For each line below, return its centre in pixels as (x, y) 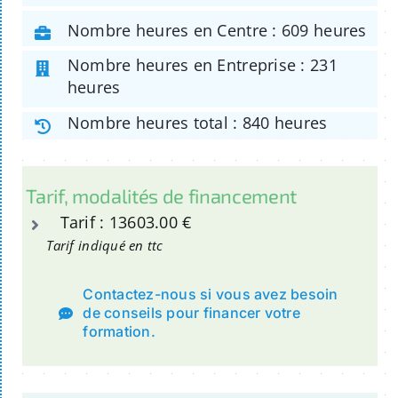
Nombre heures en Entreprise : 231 (202, 65)
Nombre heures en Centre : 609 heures (217, 30)
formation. (119, 332)
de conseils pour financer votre (191, 313)
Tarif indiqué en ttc (105, 246)
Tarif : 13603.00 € (126, 222)
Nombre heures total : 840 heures (197, 123)
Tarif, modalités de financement (162, 195)
